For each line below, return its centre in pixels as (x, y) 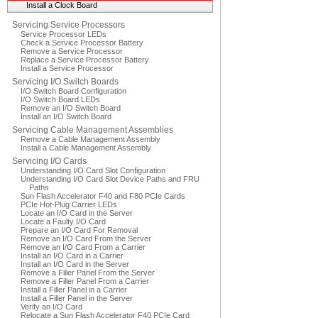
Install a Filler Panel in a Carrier (74, 290)
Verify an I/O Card (51, 307)
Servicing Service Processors (68, 25)
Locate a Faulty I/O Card (63, 221)
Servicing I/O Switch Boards (65, 82)
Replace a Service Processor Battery (85, 60)
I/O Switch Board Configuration (73, 91)
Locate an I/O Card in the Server (77, 213)
